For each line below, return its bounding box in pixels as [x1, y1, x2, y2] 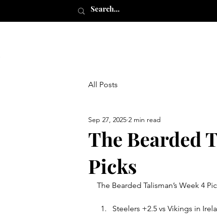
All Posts [88, 80, 118, 89]
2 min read [128, 115, 161, 124]
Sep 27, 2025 [88, 115, 126, 124]
